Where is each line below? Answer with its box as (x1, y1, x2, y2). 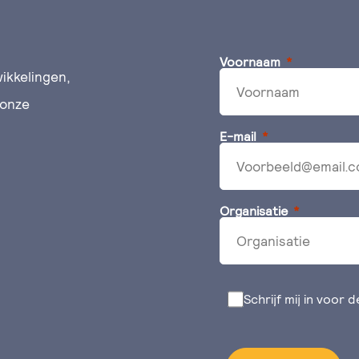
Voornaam (220, 54, 280, 71)
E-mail (220, 128, 256, 145)
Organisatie (220, 203, 288, 220)
